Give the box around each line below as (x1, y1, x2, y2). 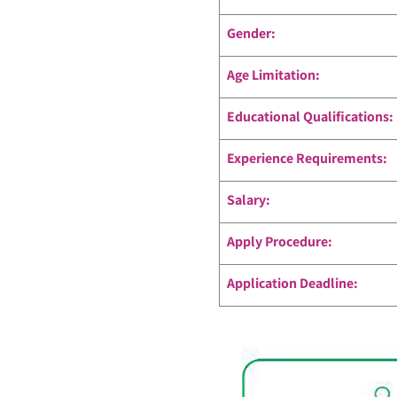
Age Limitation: (226, 66, 320, 84)
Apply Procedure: (226, 232, 332, 251)
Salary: (226, 191, 270, 209)
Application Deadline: (226, 274, 358, 292)
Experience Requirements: (226, 149, 387, 167)
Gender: (226, 24, 276, 43)
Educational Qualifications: (226, 107, 393, 126)
